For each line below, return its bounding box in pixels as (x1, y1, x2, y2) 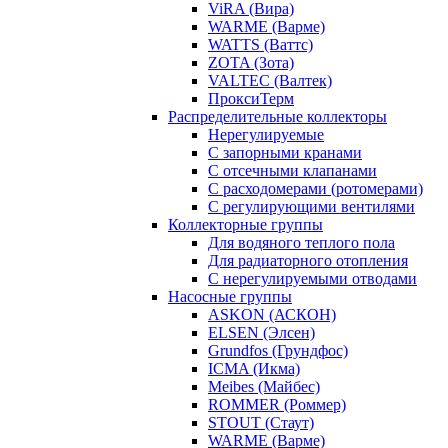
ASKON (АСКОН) (208, 306, 336, 323)
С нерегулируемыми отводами (208, 270, 417, 287)
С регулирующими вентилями (208, 198, 415, 215)
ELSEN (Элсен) (208, 324, 315, 341)
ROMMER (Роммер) (208, 396, 346, 413)
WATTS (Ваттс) (208, 36, 313, 53)
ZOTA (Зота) (208, 54, 294, 71)
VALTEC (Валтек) (208, 72, 332, 89)
